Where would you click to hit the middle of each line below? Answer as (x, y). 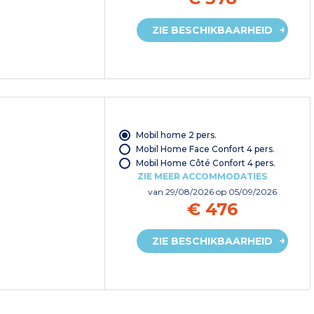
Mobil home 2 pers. (176, 135)
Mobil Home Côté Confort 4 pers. (205, 163)
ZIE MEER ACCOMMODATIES (202, 176)
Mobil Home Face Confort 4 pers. (205, 149)
